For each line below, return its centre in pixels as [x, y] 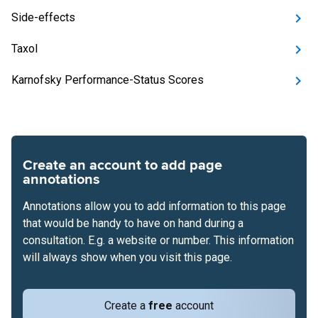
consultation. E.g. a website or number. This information [158, 240]
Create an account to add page [122, 165]
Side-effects [43, 17]
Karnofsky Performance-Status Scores [108, 80]
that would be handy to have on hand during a [133, 223]
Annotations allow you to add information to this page [154, 206]
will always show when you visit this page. [127, 257]
